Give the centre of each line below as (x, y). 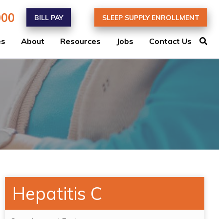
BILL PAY (49, 17)
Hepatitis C (57, 193)
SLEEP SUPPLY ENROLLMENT (151, 17)
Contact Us (170, 41)
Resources (80, 41)
